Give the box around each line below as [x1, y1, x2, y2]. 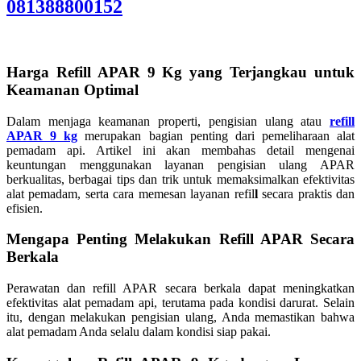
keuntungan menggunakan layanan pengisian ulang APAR [6, 157, 355, 172]
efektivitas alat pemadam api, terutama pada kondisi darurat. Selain [6, 296, 355, 309]
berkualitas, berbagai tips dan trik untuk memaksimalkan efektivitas [6, 172, 355, 186]
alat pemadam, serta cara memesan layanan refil [6, 186, 255, 201]
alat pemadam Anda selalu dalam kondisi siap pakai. [6, 325, 271, 338]
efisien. [6, 201, 43, 215]
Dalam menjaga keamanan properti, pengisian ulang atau [6, 114, 330, 128]
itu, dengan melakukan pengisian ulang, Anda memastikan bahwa [6, 310, 355, 324]
